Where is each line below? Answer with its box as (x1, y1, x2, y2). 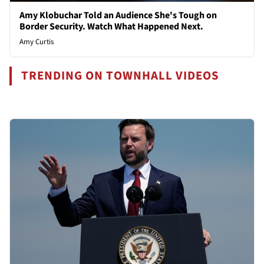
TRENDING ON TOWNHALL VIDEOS (21, 67, 220, 85)
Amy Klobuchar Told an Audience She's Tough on (19, 9, 217, 22)
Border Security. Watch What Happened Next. (19, 20, 203, 34)
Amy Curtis (19, 37, 54, 48)
